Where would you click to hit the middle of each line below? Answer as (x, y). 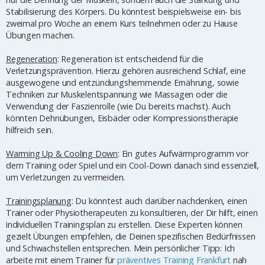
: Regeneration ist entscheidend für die (130, 59)
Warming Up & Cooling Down (62, 154)
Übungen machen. (41, 35)
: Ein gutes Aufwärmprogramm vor (183, 154)
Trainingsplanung (39, 201)
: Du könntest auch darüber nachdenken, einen (159, 201)
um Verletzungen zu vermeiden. (66, 177)
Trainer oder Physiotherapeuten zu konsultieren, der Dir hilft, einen (132, 213)
